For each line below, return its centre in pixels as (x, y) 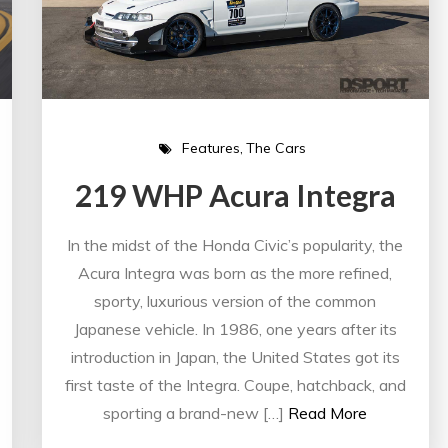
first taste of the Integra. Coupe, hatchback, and (235, 384)
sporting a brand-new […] (194, 412)
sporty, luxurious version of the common (235, 300)
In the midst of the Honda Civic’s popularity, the (235, 244)
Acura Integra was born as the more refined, (235, 272)
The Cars (276, 148)
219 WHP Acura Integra (235, 194)
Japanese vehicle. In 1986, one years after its (235, 328)
